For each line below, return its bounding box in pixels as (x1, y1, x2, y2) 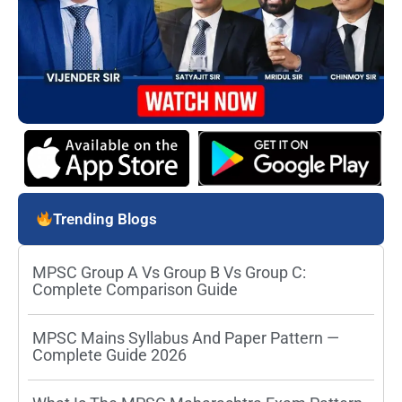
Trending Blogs (53, 209, 158, 228)
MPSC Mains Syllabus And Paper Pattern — (32, 328, 339, 347)
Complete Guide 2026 (32, 345, 187, 364)
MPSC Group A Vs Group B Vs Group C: (32, 262, 306, 282)
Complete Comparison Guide (32, 279, 238, 299)
